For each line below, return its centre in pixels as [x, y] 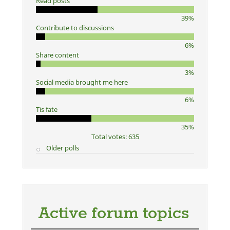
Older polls [62, 148]
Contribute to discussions [75, 27]
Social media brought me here [82, 82]
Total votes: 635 [115, 136]
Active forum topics [114, 214]
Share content [57, 55]
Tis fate [47, 109]
